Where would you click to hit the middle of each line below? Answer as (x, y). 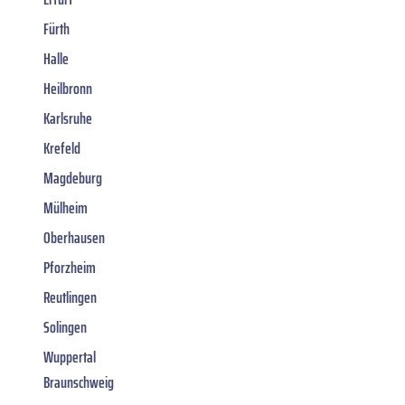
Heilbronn (68, 88)
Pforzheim (70, 267)
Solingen (65, 327)
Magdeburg (73, 178)
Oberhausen (74, 237)
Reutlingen (70, 297)
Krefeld (62, 148)
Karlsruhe (68, 118)
